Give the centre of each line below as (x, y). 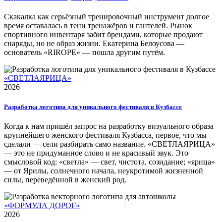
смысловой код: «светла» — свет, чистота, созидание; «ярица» (110, 162)
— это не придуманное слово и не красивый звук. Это (96, 153)
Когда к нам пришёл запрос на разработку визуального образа (109, 126)
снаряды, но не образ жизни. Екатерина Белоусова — (94, 44)
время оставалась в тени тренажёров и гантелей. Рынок (98, 26)
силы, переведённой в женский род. (65, 179)
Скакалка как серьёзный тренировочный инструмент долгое (107, 17)
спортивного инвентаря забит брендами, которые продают (103, 35)
